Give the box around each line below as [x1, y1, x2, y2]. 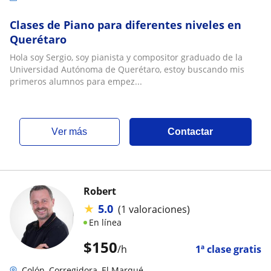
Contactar [168, 126, 214, 137]
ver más [58, 126, 88, 137]
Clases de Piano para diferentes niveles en [10, 18, 241, 32]
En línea [89, 217, 122, 228]
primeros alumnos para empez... [10, 76, 142, 87]
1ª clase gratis [195, 243, 261, 256]
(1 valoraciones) [118, 202, 190, 216]
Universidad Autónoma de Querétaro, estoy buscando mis [10, 64, 244, 75]
